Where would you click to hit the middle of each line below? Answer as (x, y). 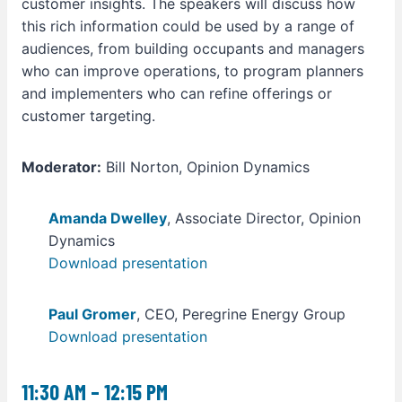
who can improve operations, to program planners (192, 71)
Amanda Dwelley (108, 218)
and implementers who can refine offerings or (177, 93)
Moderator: (61, 167)
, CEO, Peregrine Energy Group (241, 314)
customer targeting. (88, 116)
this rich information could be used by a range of (188, 26)
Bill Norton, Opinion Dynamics (205, 167)
